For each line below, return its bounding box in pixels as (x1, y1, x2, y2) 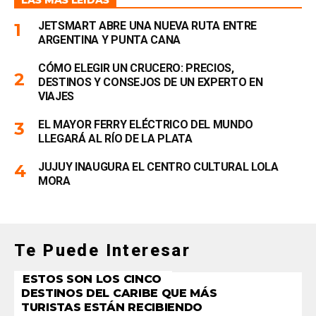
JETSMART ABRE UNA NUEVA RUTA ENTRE (38, 19, 257, 32)
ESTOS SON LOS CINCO (23, 272, 162, 286)
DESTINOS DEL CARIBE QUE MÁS (21, 286, 217, 300)
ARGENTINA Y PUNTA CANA (38, 33, 181, 47)
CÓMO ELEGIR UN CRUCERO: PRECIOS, (38, 61, 234, 75)
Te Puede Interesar (14, 241, 191, 260)
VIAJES (38, 90, 75, 103)
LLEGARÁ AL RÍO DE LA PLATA (38, 132, 193, 145)
